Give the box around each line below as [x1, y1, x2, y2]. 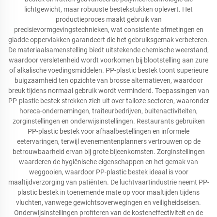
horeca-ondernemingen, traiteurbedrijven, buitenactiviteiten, [19, 107, 198, 115]
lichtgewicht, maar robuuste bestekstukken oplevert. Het [24, 5, 193, 13]
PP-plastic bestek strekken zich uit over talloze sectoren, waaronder [8, 97, 209, 105]
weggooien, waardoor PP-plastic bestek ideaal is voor [29, 168, 188, 176]
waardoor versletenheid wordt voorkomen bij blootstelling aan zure [9, 56, 208, 64]
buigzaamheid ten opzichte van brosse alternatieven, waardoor [14, 77, 203, 84]
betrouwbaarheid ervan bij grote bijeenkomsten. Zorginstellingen [12, 148, 205, 155]
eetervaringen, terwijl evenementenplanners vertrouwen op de [16, 138, 201, 145]
